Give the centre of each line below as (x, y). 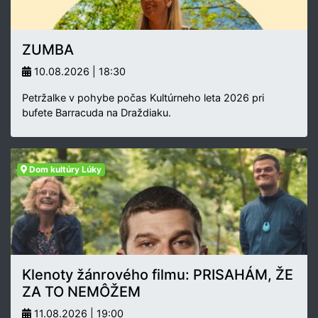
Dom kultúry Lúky (64, 169)
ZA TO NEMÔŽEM (81, 291)
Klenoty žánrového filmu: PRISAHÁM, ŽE (158, 274)
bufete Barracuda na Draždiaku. (97, 112)
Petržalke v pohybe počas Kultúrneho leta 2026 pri (143, 97)
